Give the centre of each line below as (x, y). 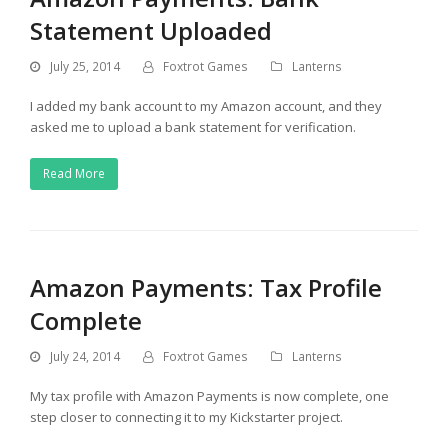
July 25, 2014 (85, 66)
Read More (73, 174)
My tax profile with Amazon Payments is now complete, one (209, 395)
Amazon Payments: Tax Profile (206, 287)
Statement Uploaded (151, 30)
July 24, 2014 (85, 356)
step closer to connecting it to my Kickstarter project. (186, 416)
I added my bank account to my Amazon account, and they (206, 105)
